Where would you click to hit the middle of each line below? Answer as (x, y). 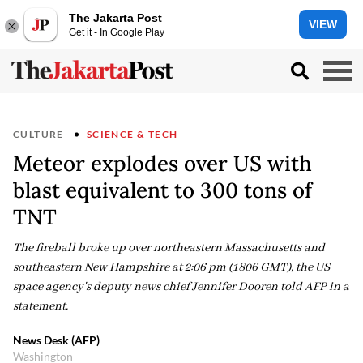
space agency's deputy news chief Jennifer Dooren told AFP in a (181, 287)
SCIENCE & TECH (132, 134)
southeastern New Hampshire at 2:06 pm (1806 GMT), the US (171, 267)
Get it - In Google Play (117, 32)
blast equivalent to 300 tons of (162, 190)
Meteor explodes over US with (162, 163)
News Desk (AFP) (56, 340)
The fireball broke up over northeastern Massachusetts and (169, 248)
